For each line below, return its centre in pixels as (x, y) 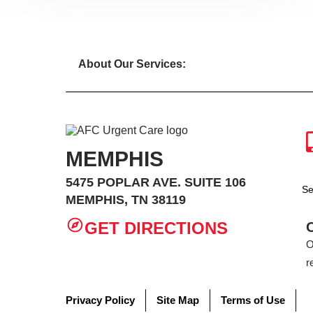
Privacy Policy (101, 300)
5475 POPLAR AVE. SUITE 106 (156, 182)
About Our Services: (132, 64)
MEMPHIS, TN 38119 (126, 200)
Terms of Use (253, 300)
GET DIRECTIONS (156, 228)
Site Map (178, 300)
